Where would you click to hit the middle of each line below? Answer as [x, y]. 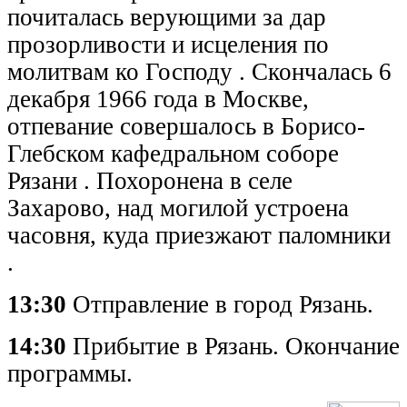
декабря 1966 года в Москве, [158, 99]
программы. [70, 373]
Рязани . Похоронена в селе [150, 180]
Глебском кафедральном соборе [173, 153]
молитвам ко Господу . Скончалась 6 [199, 71]
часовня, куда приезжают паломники [199, 235]
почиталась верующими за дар [167, 17]
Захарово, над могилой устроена [178, 208]
